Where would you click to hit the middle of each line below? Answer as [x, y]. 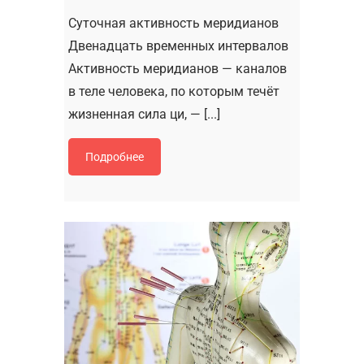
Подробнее [115, 156]
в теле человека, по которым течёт [174, 91]
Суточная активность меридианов [173, 23]
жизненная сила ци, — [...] [144, 114]
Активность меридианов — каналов [178, 68]
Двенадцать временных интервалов [178, 45]
